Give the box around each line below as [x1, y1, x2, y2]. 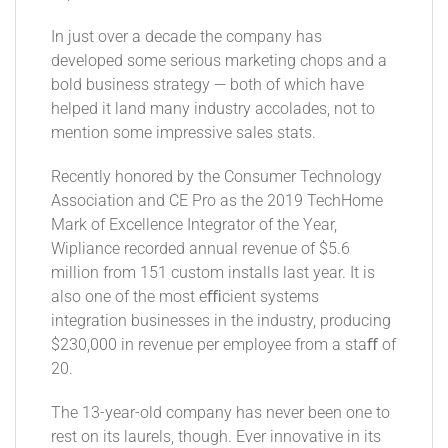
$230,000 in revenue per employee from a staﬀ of [51, 336, 396, 355]
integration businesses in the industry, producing [51, 312, 391, 331]
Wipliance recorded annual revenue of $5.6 [51, 240, 350, 259]
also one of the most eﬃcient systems [51, 288, 319, 307]
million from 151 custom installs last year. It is [51, 264, 375, 283]
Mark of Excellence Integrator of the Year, [51, 216, 337, 235]
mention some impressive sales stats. [51, 124, 316, 143]
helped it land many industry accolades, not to [51, 100, 375, 119]
